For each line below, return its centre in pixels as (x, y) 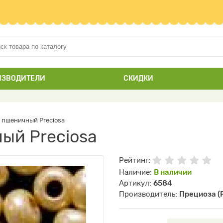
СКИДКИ (138, 78)
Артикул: (136, 183)
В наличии (173, 172)
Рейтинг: (136, 160)
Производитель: (149, 194)
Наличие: (136, 172)
